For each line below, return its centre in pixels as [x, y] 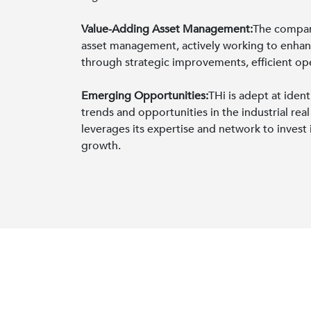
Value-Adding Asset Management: [167, 29]
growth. [101, 145]
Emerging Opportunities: [145, 95]
